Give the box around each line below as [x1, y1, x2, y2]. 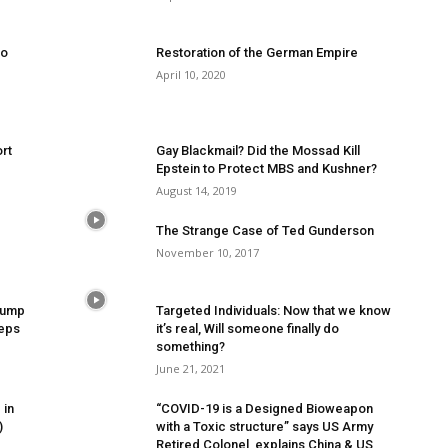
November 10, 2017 [156, 245, 259, 260]
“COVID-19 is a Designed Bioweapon [156, 401, 373, 416]
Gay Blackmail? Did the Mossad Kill [156, 143, 360, 158]
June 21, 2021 [156, 361, 225, 376]
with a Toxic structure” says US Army [156, 419, 373, 434]
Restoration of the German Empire [156, 45, 358, 60]
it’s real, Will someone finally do [156, 321, 339, 336]
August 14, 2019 [156, 183, 237, 198]
